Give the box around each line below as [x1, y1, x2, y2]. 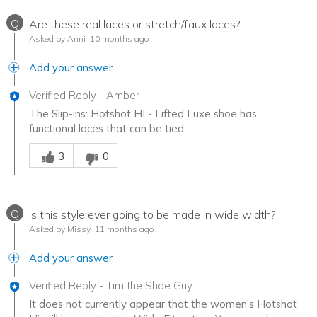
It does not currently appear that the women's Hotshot [29, 297, 297, 311]
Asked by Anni [29, 33, 86, 45]
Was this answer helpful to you [28, 136, 178, 150]
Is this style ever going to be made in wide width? [29, 207, 276, 222]
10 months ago [88, 33, 149, 45]
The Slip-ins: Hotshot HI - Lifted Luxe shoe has [29, 107, 257, 121]
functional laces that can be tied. [29, 122, 186, 136]
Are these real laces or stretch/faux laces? [29, 17, 241, 32]
